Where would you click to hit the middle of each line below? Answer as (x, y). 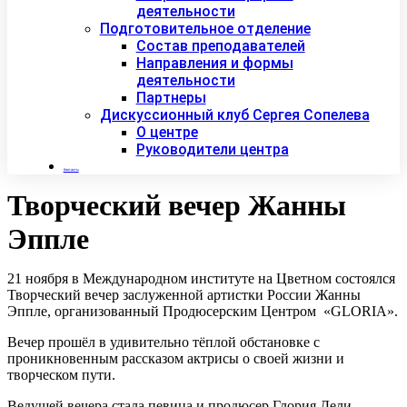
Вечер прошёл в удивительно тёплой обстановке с (164, 342)
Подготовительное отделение (205, 29)
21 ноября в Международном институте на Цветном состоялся (201, 279)
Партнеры (171, 98)
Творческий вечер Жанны (177, 206)
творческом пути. (61, 375)
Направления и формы (214, 64)
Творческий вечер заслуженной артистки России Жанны (184, 295)
